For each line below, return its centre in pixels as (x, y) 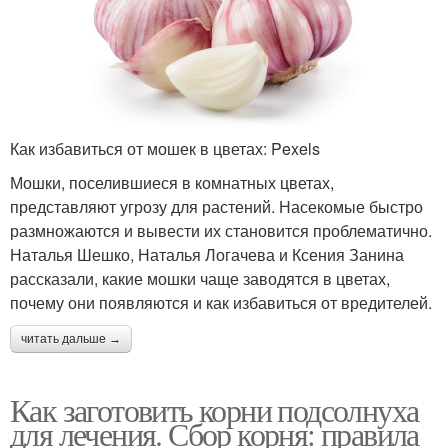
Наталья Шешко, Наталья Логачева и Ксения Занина (207, 254)
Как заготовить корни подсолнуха (214, 409)
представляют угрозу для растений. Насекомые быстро (216, 206)
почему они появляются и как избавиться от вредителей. (221, 302)
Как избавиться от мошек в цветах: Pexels (165, 148)
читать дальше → (71, 338)
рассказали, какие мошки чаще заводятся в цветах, (200, 278)
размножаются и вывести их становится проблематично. (221, 230)
